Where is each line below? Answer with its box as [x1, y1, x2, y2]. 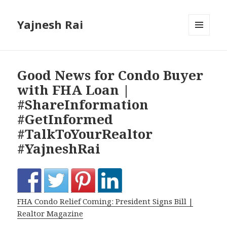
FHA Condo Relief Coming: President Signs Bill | [17, 196, 194, 207]
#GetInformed [17, 110, 113, 129]
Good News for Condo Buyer [17, 66, 204, 85]
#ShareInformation [17, 95, 149, 114]
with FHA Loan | [17, 81, 130, 99]
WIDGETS [188, 52, 218, 61]
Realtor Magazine [17, 208, 84, 219]
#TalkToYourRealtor [17, 125, 153, 143]
